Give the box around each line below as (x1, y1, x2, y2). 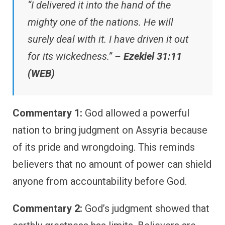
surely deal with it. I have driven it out (28, 33, 188, 46)
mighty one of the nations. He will (28, 16, 173, 29)
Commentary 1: (13, 107, 82, 120)
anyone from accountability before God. (13, 175, 187, 188)
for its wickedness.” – (28, 50, 124, 63)
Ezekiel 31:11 (124, 50, 182, 63)
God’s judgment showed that (82, 202, 209, 215)
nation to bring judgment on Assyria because (13, 124, 207, 137)
